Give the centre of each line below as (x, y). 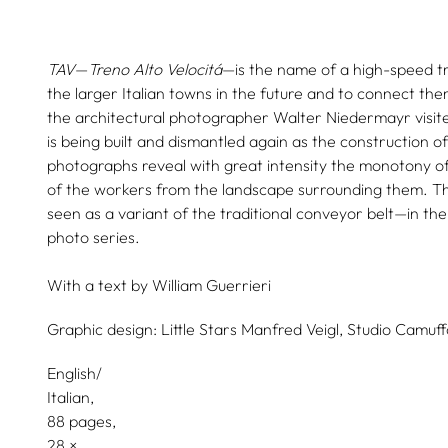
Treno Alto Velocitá (154, 69)
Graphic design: (101, 329)
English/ (74, 373)
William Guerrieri (211, 285)
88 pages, (83, 421)
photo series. (93, 237)
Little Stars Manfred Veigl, (251, 329)
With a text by (97, 285)
